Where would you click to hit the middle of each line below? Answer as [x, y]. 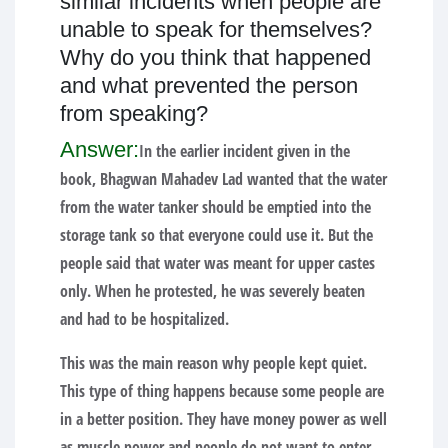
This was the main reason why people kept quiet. [213, 362]
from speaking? [134, 113]
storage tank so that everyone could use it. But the [216, 234]
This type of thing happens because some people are [222, 390]
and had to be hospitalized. [144, 318]
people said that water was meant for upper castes [217, 262]
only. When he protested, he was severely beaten [212, 290]
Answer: [99, 149]
